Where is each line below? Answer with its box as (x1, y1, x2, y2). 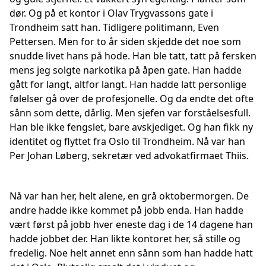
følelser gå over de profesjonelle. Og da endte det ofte (9, 92, 254, 105)
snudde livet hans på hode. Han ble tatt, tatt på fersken (9, 49, 256, 62)
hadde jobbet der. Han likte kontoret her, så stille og (9, 232, 240, 245)
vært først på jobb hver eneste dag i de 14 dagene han (9, 218, 253, 231)
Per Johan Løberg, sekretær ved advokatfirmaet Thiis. (9, 149, 249, 162)
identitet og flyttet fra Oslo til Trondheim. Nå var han (9, 135, 245, 148)
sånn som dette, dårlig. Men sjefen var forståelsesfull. (9, 106, 251, 119)
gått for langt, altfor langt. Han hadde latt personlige (9, 78, 246, 91)
